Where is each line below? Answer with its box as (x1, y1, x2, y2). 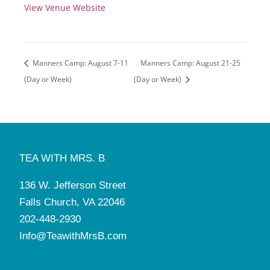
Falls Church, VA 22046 (19, 196, 125, 208)
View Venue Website (24, 2, 105, 14)
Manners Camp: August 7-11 (31, 58, 128, 69)
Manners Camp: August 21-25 (140, 58, 240, 69)
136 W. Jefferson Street (19, 179, 126, 191)
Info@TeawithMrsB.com (19, 230, 127, 242)
